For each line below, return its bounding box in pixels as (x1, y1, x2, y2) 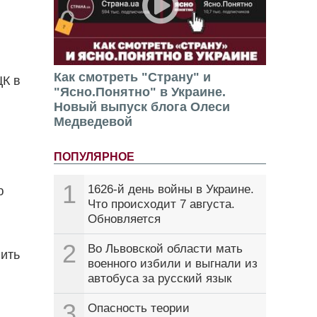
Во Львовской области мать (88, 242, 243, 256)
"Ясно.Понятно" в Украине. (54, 85, 226, 100)
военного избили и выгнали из (88, 257, 258, 271)
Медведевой (54, 115, 132, 129)
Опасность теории (88, 301, 190, 316)
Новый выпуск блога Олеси (54, 100, 230, 115)
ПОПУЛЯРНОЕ (54, 151, 134, 163)
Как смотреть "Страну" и (54, 70, 211, 85)
